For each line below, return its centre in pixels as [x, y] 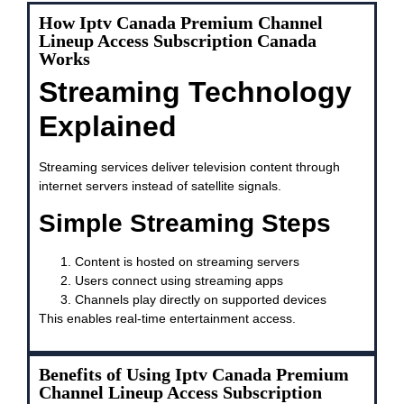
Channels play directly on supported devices [201, 300]
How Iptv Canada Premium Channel [181, 22]
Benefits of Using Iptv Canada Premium [194, 374]
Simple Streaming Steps [185, 224]
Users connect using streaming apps [179, 281]
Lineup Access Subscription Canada [178, 40]
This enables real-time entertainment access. [167, 319]
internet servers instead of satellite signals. [160, 185]
